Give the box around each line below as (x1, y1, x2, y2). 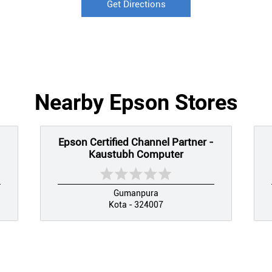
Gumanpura (114, 188, 158, 198)
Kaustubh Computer (89, 148, 183, 160)
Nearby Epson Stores (34, 89, 238, 115)
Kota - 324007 (109, 199, 163, 209)
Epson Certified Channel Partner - (58, 135, 214, 148)
